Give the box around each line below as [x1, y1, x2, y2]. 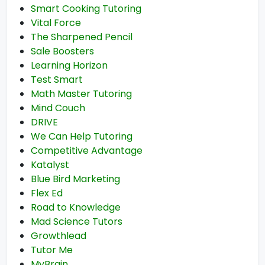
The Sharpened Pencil [31, 30, 132, 44]
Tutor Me [31, 243, 73, 257]
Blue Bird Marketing [31, 172, 120, 186]
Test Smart [31, 73, 83, 86]
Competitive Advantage [31, 144, 143, 157]
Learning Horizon [31, 59, 108, 72]
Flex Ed [31, 186, 63, 200]
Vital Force [31, 16, 81, 30]
